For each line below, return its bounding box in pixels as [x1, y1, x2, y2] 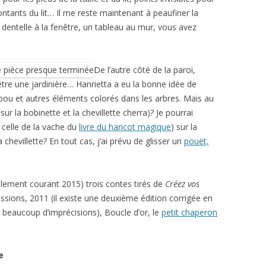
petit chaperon [161, 207, 217, 218]
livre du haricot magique [79, 121, 171, 132]
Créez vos [165, 178, 199, 189]
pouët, [184, 135, 209, 147]
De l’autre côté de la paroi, [94, 64, 195, 75]
